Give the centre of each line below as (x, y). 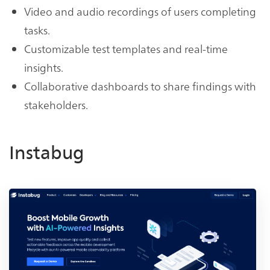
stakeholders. (56, 104)
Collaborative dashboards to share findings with (140, 86)
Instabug (46, 152)
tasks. (37, 30)
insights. (44, 67)
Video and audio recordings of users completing (140, 11)
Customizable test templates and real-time (126, 48)
